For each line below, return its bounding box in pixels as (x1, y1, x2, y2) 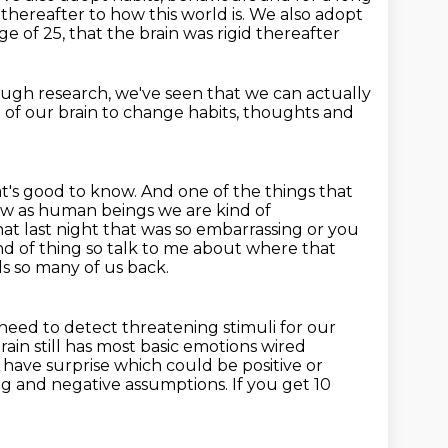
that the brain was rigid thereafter (69, 24, 340, 43)
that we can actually (207, 84, 371, 103)
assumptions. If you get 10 (125, 375, 331, 394)
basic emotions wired (140, 337, 306, 356)
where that (246, 239, 336, 258)
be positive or (217, 356, 323, 375)
